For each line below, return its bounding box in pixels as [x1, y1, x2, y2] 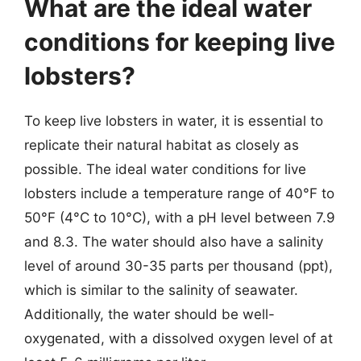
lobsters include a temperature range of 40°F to [24, 185, 334, 201]
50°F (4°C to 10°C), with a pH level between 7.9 [24, 210, 335, 226]
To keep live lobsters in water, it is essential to [24, 113, 323, 129]
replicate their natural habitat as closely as [24, 137, 299, 153]
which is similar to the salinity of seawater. [24, 282, 298, 298]
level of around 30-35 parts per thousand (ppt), [24, 258, 333, 274]
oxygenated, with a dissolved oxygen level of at [24, 330, 333, 346]
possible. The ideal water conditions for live [24, 161, 306, 177]
